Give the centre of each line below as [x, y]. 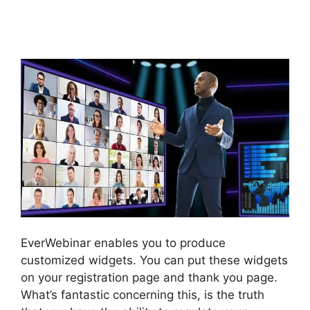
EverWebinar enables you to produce [123, 243]
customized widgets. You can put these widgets [154, 261]
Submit [61, 31]
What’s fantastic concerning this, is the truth [143, 295]
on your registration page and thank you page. [149, 278]
